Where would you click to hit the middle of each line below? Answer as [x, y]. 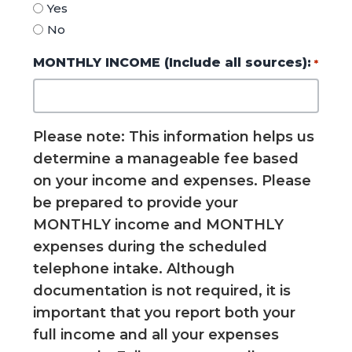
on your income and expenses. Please [172, 181]
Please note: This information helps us [174, 137]
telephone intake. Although [134, 269]
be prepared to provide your [136, 203]
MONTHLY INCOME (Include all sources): [172, 63]
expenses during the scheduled [150, 247]
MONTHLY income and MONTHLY [159, 225]
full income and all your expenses [156, 335]
